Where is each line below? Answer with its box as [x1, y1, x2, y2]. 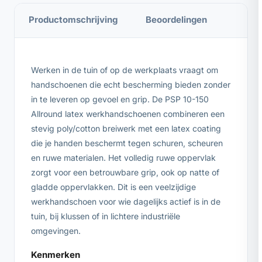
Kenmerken [31, 249, 80, 260]
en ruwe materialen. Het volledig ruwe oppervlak [31, 152, 216, 163]
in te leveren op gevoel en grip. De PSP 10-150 [31, 94, 209, 104]
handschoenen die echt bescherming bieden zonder [31, 79, 230, 89]
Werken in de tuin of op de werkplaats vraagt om [31, 64, 218, 75]
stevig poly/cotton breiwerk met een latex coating [31, 123, 221, 133]
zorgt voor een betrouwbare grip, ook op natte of [31, 167, 219, 177]
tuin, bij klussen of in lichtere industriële [31, 211, 180, 221]
